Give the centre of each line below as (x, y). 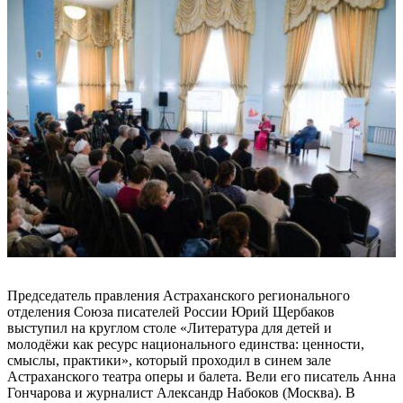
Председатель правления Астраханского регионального (179, 296)
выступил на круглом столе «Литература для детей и (170, 328)
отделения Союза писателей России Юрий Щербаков (171, 312)
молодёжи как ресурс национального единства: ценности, (186, 345)
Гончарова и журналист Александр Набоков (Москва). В (181, 393)
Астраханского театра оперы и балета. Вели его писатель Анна (201, 377)
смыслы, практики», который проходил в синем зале (169, 361)
